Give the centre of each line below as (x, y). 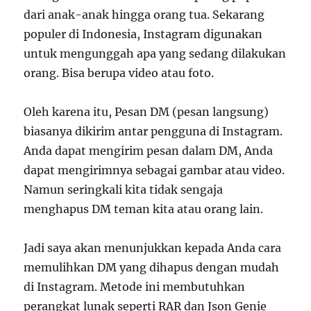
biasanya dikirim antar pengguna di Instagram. (153, 131)
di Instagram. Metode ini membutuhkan (135, 287)
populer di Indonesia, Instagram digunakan (143, 34)
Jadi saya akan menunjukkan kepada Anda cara (153, 248)
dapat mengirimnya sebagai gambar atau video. (154, 170)
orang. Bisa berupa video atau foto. (119, 73)
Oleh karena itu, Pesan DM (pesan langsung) (146, 112)
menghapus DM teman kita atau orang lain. (144, 209)
